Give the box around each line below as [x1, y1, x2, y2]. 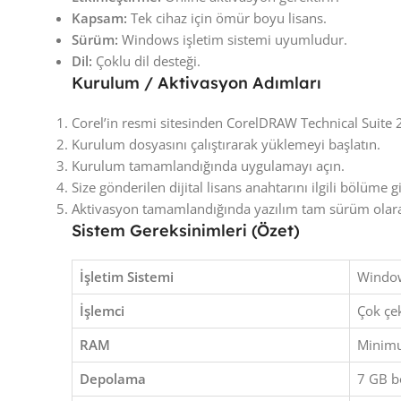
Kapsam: [72, 9, 127, 28]
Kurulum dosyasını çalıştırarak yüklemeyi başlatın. [72, 135, 380, 154]
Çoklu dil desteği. [92, 52, 200, 71]
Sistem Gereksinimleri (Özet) [72, 220, 300, 242]
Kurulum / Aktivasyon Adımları [72, 73, 321, 94]
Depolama [80, 370, 146, 388]
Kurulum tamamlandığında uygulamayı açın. [72, 157, 345, 175]
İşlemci [80, 302, 124, 320]
